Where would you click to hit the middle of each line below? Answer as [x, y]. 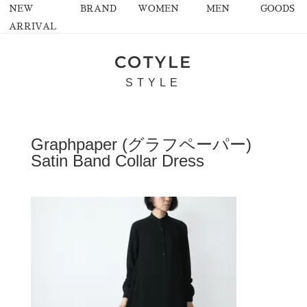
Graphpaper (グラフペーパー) [141, 144]
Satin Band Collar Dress [117, 161]
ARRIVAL [33, 26]
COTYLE [153, 62]
